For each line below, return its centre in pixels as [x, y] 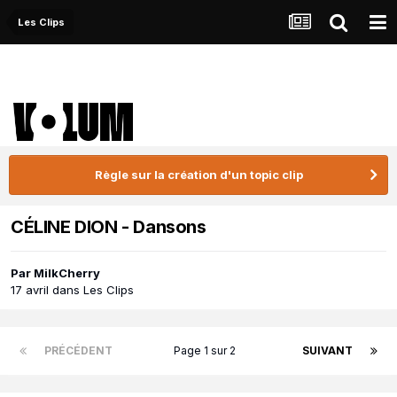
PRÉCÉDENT [78, 351]
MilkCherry [67, 273]
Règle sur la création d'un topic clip [198, 175]
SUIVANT [327, 351]
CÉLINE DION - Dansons [109, 227]
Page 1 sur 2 [207, 351]
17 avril [30, 290]
